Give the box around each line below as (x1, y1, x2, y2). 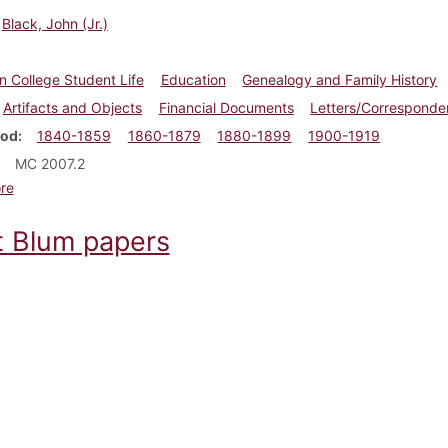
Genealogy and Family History (242, 70, 438, 88)
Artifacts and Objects (2, 98, 142, 116)
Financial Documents (158, 98, 294, 116)
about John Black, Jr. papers (12, 177, 201, 195)
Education (160, 70, 226, 88)
